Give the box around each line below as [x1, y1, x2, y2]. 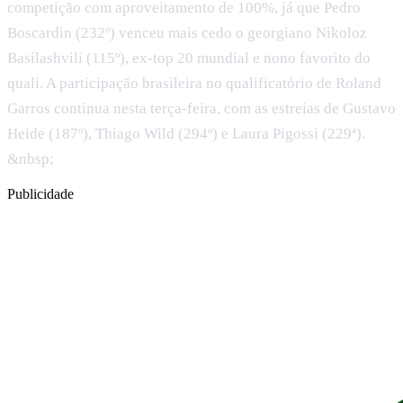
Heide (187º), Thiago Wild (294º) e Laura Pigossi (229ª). [7, 124, 365, 142]
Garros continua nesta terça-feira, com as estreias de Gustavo [7, 99, 396, 117]
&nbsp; [7, 149, 54, 167]
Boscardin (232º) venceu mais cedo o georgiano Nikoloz [7, 23, 367, 41]
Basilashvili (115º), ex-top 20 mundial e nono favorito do [7, 49, 371, 67]
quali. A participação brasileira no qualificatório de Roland [7, 74, 381, 92]
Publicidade [7, 185, 74, 201]
